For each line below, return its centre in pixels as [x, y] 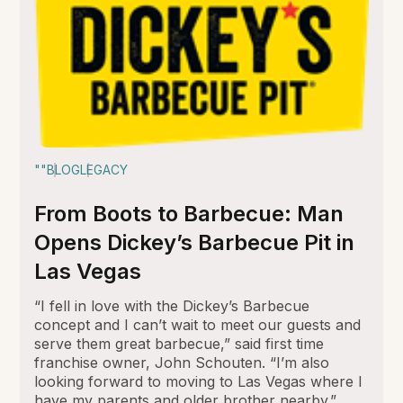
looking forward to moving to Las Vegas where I [199, 381]
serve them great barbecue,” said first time [179, 343]
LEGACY [104, 169]
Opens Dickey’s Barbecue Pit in [195, 242]
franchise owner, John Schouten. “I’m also [182, 362]
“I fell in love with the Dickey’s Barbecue [172, 305]
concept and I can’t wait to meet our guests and [198, 324]
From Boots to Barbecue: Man [189, 213]
